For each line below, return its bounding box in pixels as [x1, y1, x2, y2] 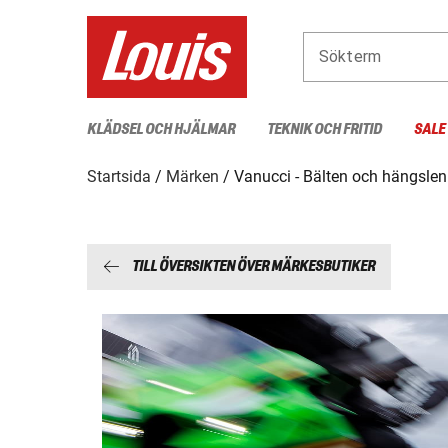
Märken [166, 166, 219, 186]
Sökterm [319, 46, 382, 66]
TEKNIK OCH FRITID [267, 120, 382, 138]
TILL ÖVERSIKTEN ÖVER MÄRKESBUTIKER [132, 258, 375, 276]
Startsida [87, 166, 151, 186]
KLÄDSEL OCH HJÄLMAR [87, 120, 235, 138]
